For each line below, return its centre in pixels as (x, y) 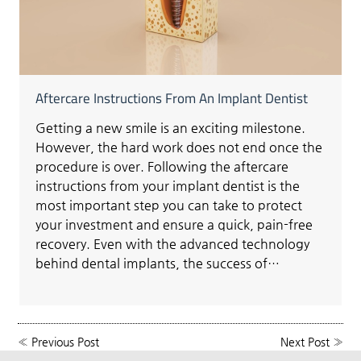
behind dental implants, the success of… (158, 263)
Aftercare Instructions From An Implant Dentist (172, 98)
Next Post (305, 341)
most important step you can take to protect (169, 205)
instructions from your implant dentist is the (168, 185)
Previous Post (66, 341)
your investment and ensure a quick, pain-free (174, 224)
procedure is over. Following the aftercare (162, 166)
